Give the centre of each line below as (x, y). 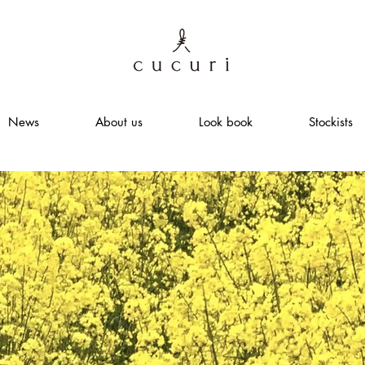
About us (119, 122)
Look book (225, 122)
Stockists (330, 122)
